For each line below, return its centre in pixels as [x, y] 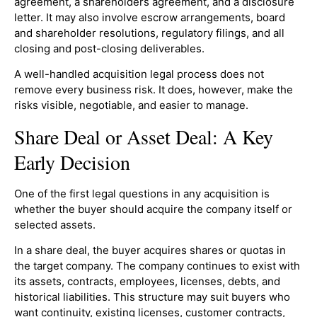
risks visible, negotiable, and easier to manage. [131, 105]
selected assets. [55, 224]
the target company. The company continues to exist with [157, 266]
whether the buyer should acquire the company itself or [153, 209]
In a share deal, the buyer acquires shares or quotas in [150, 250]
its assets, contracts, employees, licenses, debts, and [147, 282]
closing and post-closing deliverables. [109, 48]
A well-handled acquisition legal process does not [139, 74]
